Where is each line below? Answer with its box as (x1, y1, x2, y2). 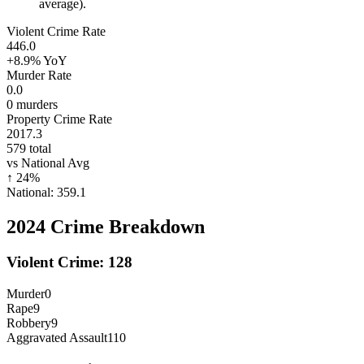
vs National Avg (6, 155, 89, 170)
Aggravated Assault (6, 331, 107, 345)
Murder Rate (6, 67, 71, 82)
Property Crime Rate (6, 111, 112, 126)
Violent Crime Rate (6, 24, 106, 38)
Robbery (6, 316, 51, 331)
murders (13, 97, 58, 111)
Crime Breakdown (45, 215, 205, 237)
